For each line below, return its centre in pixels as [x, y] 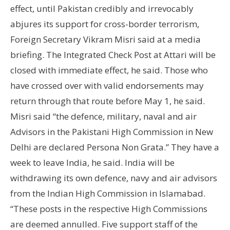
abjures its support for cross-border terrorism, [105, 24]
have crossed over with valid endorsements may [107, 86]
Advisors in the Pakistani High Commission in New [112, 132]
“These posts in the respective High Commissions [109, 209]
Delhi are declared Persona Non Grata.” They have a [115, 147]
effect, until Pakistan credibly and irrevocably [102, 9]
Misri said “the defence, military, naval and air [103, 117]
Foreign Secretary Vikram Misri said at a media [106, 40]
